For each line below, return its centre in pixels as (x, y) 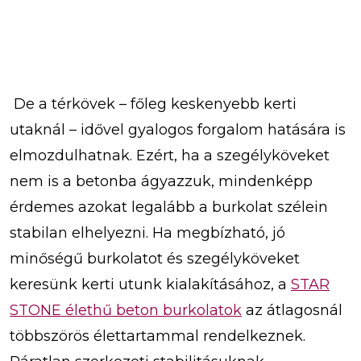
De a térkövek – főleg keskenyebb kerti (153, 104)
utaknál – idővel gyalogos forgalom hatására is (178, 129)
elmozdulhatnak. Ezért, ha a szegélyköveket (170, 155)
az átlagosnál (292, 310)
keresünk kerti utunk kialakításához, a (150, 284)
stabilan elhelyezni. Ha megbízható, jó (147, 232)
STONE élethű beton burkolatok (126, 310)
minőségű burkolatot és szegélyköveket (155, 258)
